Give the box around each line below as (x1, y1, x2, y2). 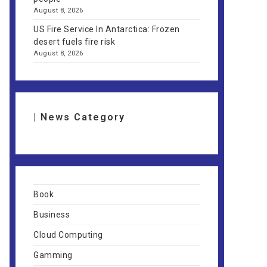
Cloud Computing (33, 230, 103, 240)
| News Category (33, 111, 125, 123)
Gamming (33, 250, 73, 260)
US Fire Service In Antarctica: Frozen (33, 24, 180, 34)
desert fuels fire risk (33, 37, 115, 46)
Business (33, 210, 70, 219)
